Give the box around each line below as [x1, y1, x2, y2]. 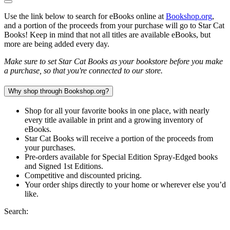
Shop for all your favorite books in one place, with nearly [25, 106, 209, 116]
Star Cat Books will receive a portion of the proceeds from [25, 134, 213, 143]
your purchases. [25, 143, 75, 152]
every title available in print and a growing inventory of [25, 116, 203, 125]
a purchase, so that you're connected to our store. [4, 66, 163, 75]
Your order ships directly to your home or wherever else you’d [25, 180, 226, 189]
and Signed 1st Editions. [25, 162, 103, 171]
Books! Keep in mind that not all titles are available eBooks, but [4, 30, 210, 39]
